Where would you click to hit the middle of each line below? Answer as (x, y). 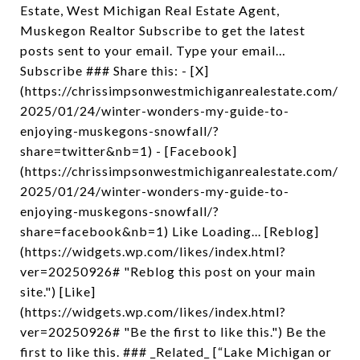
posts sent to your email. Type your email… (153, 50)
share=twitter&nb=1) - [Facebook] (129, 151)
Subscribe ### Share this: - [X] (115, 70)
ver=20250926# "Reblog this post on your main (168, 271)
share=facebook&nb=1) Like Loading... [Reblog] (170, 231)
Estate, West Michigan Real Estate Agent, (150, 10)
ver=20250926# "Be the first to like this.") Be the (173, 331)
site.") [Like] (58, 291)
